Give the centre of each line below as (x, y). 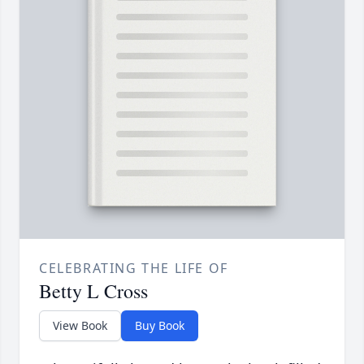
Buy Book (160, 326)
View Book (80, 326)
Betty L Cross (93, 291)
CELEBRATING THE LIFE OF (134, 269)
